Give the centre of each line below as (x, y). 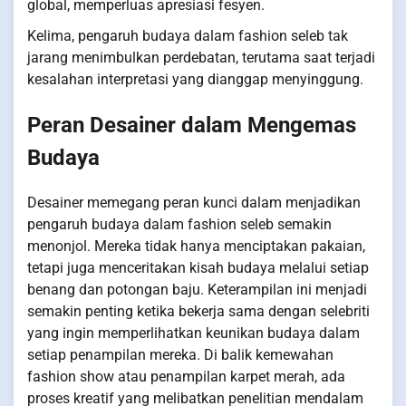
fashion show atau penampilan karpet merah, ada (186, 376)
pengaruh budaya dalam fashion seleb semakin (179, 224)
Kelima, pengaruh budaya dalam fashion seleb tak (188, 35)
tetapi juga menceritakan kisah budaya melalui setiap (198, 267)
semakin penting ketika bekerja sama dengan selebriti (198, 311)
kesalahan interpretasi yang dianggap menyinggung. (195, 79)
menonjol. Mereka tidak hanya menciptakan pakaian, (196, 246)
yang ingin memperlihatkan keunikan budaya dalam (193, 333)
